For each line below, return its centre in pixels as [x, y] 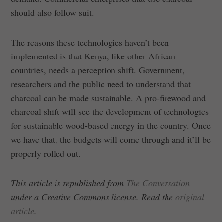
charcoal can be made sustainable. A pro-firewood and [109, 97]
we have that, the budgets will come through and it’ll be [111, 139]
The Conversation [158, 183]
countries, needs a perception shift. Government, [98, 70]
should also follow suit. [53, 12]
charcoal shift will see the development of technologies [110, 111]
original [190, 196]
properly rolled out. [46, 153]
